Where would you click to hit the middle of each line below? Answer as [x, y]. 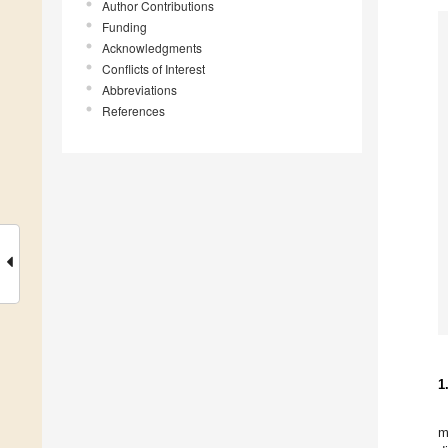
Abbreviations [139, 90]
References [133, 111]
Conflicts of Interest [153, 69]
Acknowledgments [152, 48]
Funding [124, 27]
